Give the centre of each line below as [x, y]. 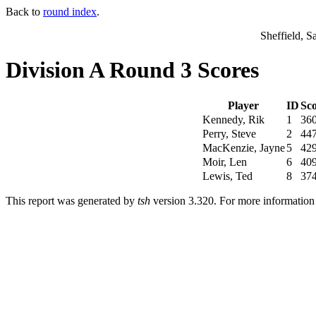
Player [243, 105]
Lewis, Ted [227, 176]
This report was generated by [72, 200]
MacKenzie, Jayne [243, 147]
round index [70, 12]
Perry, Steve [229, 133]
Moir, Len [224, 162]
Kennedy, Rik [233, 119]
